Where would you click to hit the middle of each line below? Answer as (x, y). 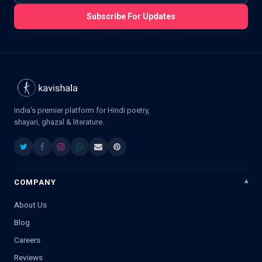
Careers (27, 239)
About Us (30, 204)
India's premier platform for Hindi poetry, (82, 110)
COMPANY (35, 182)
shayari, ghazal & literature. (59, 122)
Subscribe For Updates (131, 16)
